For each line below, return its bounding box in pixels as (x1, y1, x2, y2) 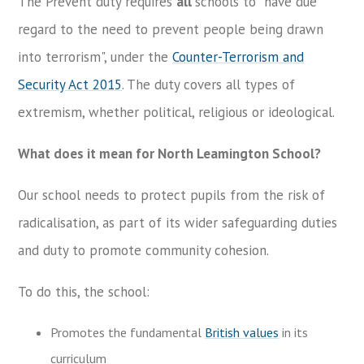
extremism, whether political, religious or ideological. (18, 103, 336, 121)
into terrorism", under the (18, 48, 173, 66)
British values (205, 324, 279, 340)
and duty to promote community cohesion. (18, 241, 273, 259)
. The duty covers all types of (122, 76, 296, 93)
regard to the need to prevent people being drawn (18, 20, 324, 38)
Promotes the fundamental (50, 324, 206, 340)
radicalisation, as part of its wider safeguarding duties (18, 214, 338, 232)
